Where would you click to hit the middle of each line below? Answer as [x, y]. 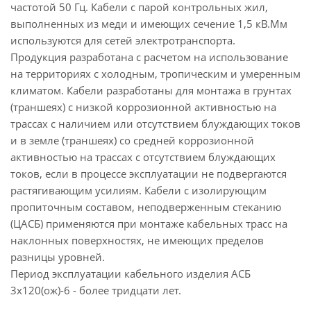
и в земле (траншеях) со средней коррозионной [132, 140]
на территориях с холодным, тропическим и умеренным [155, 74]
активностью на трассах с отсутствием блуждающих [143, 157]
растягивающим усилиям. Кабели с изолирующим [138, 190]
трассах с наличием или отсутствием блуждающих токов [155, 124]
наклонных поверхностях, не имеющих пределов [137, 240]
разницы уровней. [58, 257]
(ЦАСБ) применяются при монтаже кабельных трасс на [149, 224]
